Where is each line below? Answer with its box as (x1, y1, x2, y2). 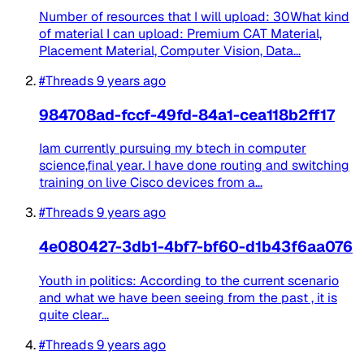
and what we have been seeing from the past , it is (39, 288, 337, 306)
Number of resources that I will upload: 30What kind (39, 7, 349, 25)
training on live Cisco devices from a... (39, 174, 262, 192)
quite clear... (39, 305, 109, 323)
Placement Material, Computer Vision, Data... (39, 41, 301, 59)
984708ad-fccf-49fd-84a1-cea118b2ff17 (39, 104, 335, 125)
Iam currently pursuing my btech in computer (39, 140, 306, 158)
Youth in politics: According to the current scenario (39, 271, 339, 289)
